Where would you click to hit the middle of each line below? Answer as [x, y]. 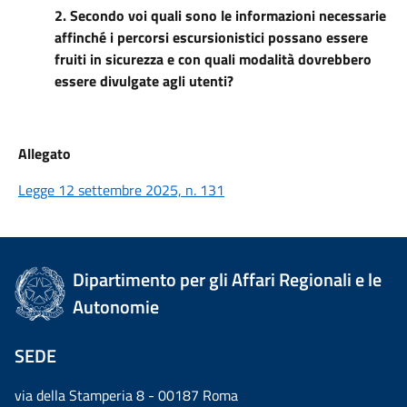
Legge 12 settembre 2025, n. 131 [121, 190]
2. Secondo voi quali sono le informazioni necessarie [220, 15]
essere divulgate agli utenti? [144, 81]
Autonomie [116, 307]
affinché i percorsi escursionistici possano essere [211, 37]
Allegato [45, 154]
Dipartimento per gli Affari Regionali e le [228, 279]
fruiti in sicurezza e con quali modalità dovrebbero [213, 59]
